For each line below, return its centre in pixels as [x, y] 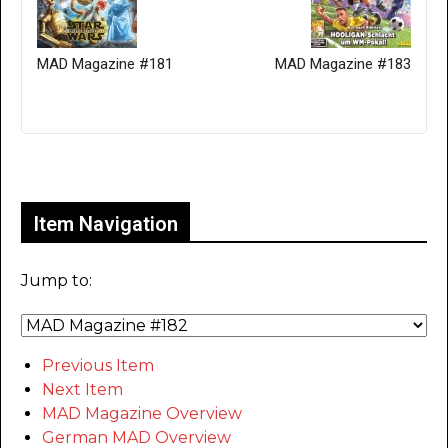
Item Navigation [105, 223]
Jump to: [56, 280]
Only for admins [90, 167]
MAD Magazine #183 [343, 63]
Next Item [82, 389]
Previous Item [98, 365]
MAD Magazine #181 [105, 63]
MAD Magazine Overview [142, 413]
